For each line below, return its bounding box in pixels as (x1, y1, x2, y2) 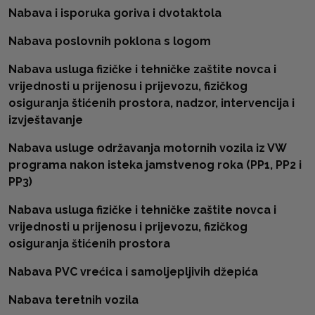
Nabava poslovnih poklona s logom (8, 34, 211, 48)
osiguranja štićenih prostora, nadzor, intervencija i (8, 96, 295, 110)
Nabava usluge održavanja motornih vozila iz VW (8, 141, 286, 155)
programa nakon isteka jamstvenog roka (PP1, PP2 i (8, 158, 302, 172)
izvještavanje (8, 113, 83, 127)
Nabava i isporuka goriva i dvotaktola (8, 6, 221, 20)
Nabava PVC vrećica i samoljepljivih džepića (8, 265, 258, 278)
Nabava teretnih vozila (8, 293, 139, 307)
